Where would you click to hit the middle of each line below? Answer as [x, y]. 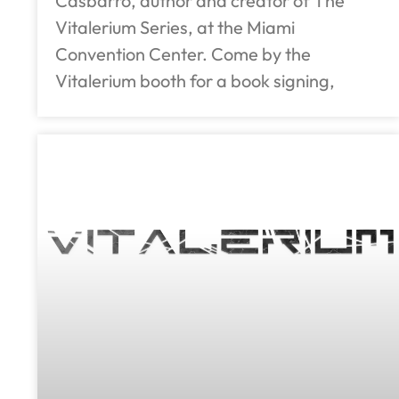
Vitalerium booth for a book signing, [195, 81]
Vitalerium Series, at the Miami [175, 28]
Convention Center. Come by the [183, 54]
